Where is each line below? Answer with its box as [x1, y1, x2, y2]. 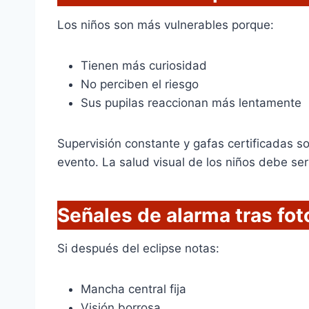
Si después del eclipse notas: [57, 241, 219, 256]
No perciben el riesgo [81, 77, 199, 92]
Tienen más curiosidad [81, 59, 207, 73]
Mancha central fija [81, 282, 186, 297]
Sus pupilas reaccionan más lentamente [81, 96, 301, 110]
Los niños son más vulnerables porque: [57, 18, 274, 32]
